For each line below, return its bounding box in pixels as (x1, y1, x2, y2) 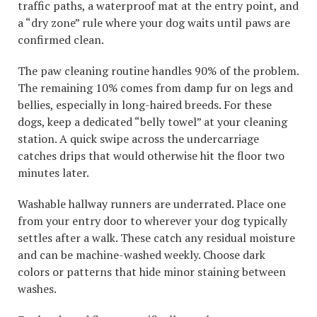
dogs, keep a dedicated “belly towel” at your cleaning (18, 114, 287, 130)
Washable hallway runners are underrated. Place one (18, 196, 286, 212)
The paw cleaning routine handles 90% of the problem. (18, 63, 299, 79)
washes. (18, 281, 57, 297)
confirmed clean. (18, 32, 104, 48)
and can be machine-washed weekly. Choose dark (18, 247, 265, 263)
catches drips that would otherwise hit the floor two (18, 148, 284, 164)
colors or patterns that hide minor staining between (18, 264, 286, 280)
